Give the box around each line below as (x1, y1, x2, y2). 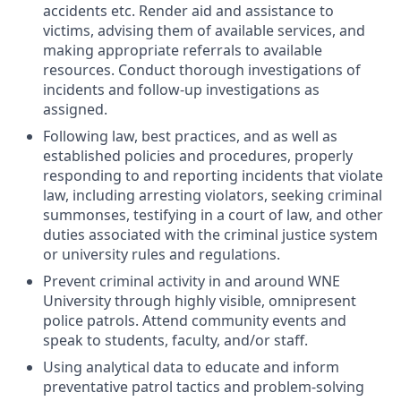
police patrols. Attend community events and (43, 310, 346, 330)
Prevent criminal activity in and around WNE (43, 270, 340, 291)
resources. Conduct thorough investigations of (43, 59, 361, 80)
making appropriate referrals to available (43, 39, 322, 60)
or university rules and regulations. (43, 243, 280, 264)
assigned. (43, 98, 107, 119)
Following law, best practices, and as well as (43, 125, 337, 146)
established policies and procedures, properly (43, 145, 353, 166)
